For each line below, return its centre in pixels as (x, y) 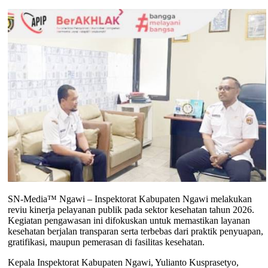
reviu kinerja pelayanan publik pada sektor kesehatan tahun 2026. (131, 210)
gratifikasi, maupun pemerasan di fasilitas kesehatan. (106, 242)
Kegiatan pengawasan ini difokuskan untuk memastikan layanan (129, 221)
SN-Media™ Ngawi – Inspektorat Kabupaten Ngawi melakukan (130, 199)
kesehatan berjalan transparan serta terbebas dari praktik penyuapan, (135, 232)
